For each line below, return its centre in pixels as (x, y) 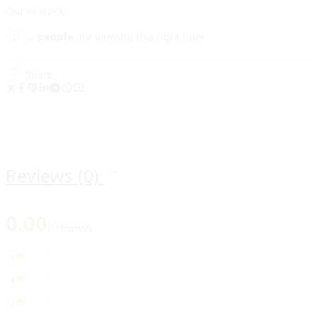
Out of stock (35, 11)
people (55, 36)
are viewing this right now (139, 36)
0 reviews (70, 227)
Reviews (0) (55, 176)
